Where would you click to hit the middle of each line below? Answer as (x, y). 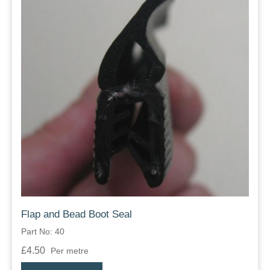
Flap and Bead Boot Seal (77, 215)
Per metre (70, 251)
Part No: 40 (43, 232)
